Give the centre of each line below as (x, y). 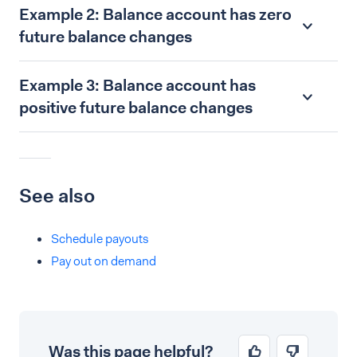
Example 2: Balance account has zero (155, 14)
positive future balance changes (136, 108)
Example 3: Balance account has (137, 85)
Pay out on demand (104, 261)
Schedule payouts (100, 239)
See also (57, 196)
